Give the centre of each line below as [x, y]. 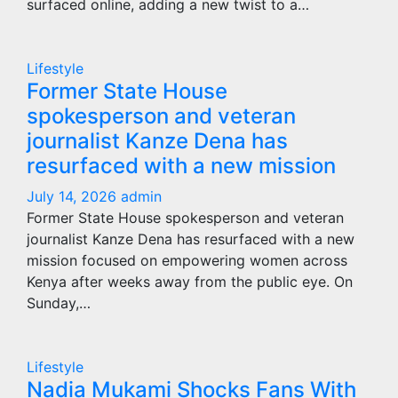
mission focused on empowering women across [187, 260]
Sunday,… [59, 303]
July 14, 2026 [74, 196]
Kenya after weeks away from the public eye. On [190, 282]
